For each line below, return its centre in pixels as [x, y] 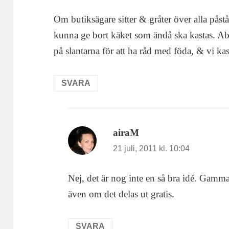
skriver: [154, 133]
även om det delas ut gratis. [121, 194]
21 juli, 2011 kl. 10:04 [152, 149]
